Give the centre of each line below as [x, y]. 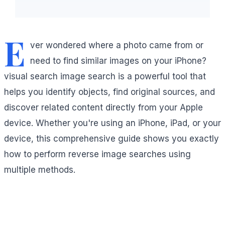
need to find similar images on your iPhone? [118, 61]
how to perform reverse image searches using [97, 154]
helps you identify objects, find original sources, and [109, 92]
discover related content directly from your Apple [103, 108]
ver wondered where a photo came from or [117, 45]
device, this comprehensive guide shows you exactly [111, 139]
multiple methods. [40, 170]
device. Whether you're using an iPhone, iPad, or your [113, 123]
